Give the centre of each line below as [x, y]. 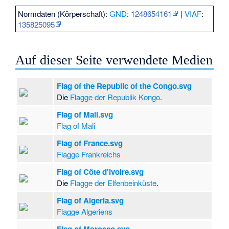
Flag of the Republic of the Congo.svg [124, 86]
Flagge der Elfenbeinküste [113, 182]
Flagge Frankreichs [89, 154]
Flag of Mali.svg [85, 114]
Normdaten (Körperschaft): [64, 14]
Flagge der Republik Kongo [115, 97]
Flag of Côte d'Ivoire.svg [100, 171]
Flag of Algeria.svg [90, 200]
